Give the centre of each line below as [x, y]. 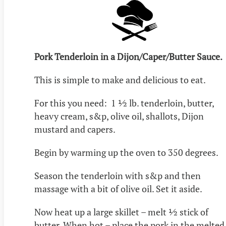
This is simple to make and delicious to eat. [120, 80]
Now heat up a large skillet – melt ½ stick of [121, 212]
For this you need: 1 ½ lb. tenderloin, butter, [124, 103]
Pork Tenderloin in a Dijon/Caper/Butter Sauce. [128, 57]
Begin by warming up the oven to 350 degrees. [126, 153]
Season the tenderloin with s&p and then [118, 176]
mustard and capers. [75, 129]
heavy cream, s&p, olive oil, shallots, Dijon [119, 116]
